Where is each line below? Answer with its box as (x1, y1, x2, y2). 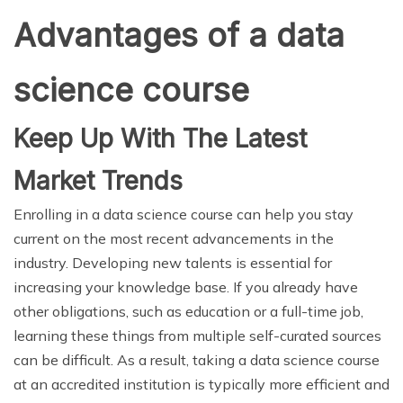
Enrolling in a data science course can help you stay (13, 204, 354, 223)
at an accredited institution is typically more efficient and (13, 374, 390, 393)
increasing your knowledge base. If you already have (13, 277, 358, 296)
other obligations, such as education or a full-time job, (13, 301, 363, 320)
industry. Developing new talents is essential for (13, 253, 332, 272)
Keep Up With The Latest (13, 122, 307, 154)
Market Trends (13, 165, 183, 196)
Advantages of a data (13, 14, 345, 55)
